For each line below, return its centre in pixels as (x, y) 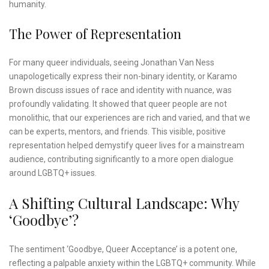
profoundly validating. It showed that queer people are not (118, 104)
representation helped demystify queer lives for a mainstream (127, 146)
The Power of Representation (95, 34)
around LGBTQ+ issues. (53, 173)
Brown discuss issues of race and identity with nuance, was (120, 90)
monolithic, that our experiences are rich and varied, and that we (130, 118)
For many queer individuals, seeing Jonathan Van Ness (112, 63)
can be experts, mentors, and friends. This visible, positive (117, 132)
